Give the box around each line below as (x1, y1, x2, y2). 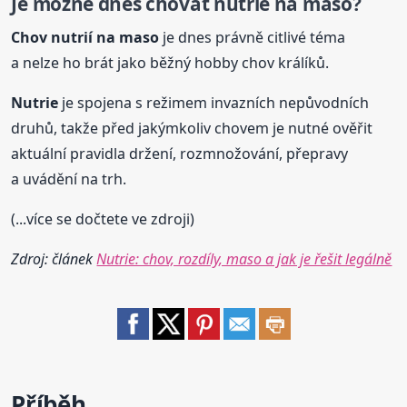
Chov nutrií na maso (11, 26, 160, 47)
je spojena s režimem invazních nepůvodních (58, 92, 370, 113)
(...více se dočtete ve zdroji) (11, 208, 195, 229)
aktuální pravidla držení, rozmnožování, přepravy (11, 143, 349, 164)
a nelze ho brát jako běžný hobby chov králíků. (11, 52, 330, 73)
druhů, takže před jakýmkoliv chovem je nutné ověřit (11, 117, 373, 138)
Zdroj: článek (11, 248, 97, 269)
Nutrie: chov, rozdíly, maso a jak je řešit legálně (96, 248, 392, 269)
